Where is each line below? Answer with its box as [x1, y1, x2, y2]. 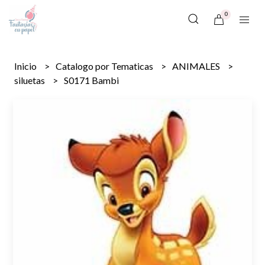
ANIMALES [172, 60, 222, 72]
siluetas [14, 75, 47, 86]
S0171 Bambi [64, 75, 119, 86]
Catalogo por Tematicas [56, 60, 156, 72]
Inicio [14, 60, 39, 72]
